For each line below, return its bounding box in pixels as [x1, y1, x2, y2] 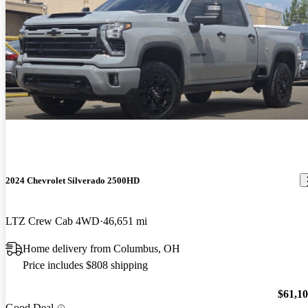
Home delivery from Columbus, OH [23, 242, 180, 254]
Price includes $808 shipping [23, 258, 148, 271]
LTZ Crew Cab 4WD [5, 214, 100, 227]
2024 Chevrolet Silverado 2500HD [5, 175, 140, 186]
